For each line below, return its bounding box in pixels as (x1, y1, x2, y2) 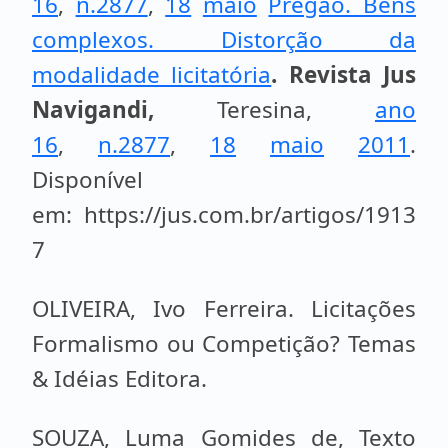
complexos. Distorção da (32, 24, 416, 55)
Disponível (32, 164, 143, 195)
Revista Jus (288, 59, 417, 90)
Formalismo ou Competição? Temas (32, 328, 416, 359)
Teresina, (154, 94, 375, 125)
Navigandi (32, 94, 148, 125)
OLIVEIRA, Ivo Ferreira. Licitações (32, 293, 416, 324)
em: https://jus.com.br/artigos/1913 (32, 199, 416, 230)
